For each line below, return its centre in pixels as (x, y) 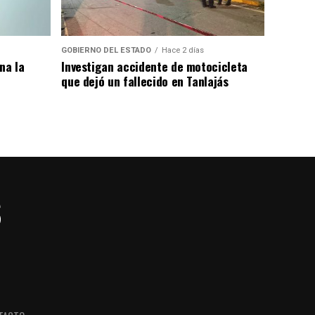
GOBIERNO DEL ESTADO (107, 51)
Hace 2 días (183, 51)
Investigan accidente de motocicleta (154, 66)
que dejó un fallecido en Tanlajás (145, 81)
